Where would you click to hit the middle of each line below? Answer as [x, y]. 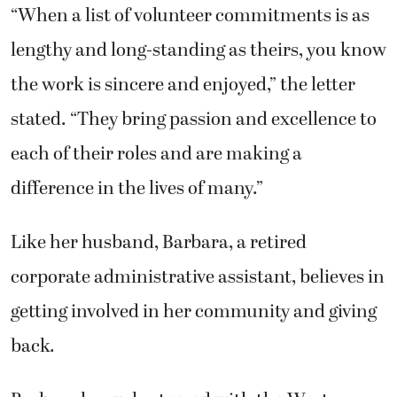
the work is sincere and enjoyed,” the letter [183, 85]
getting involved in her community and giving [194, 311]
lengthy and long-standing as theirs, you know [198, 50]
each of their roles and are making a [156, 154]
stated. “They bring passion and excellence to [194, 119]
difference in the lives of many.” [137, 188]
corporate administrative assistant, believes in [198, 277]
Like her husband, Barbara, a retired [159, 242]
